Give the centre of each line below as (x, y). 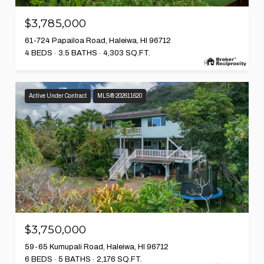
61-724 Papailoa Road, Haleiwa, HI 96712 (98, 40)
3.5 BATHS (78, 53)
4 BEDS (39, 53)
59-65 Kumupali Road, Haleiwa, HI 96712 (97, 247)
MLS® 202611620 (120, 95)
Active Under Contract (58, 95)
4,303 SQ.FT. (127, 53)
